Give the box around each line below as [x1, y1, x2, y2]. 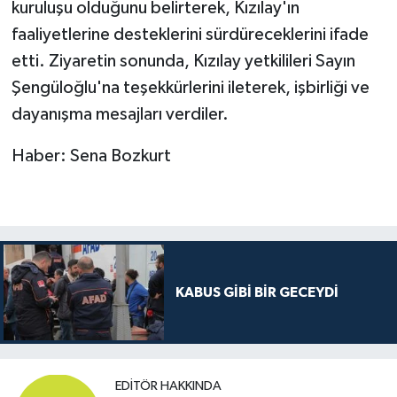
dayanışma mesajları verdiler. [11, 105, 229, 123]
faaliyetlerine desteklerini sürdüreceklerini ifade [11, 25, 369, 43]
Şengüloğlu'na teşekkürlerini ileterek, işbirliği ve [11, 78, 370, 97]
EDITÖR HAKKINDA [115, 378, 222, 393]
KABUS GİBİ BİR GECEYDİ [175, 284, 339, 300]
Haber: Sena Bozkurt [11, 146, 171, 165]
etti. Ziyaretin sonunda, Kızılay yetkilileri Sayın [11, 51, 355, 70]
